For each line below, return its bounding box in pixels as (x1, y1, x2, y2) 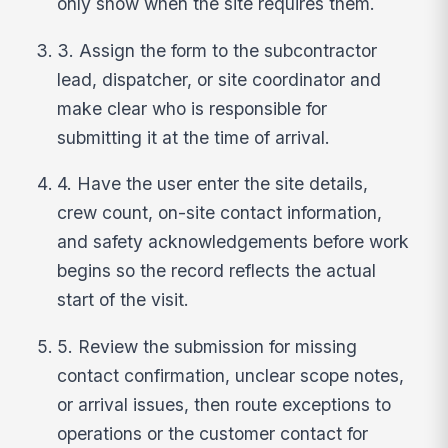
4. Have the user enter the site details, (57, 173, 369, 195)
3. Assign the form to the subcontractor (57, 39, 378, 61)
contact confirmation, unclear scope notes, (57, 364, 405, 386)
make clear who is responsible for (57, 97, 328, 119)
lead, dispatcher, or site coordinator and (57, 68, 382, 90)
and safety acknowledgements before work (57, 231, 410, 253)
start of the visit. (57, 289, 190, 311)
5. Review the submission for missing (57, 335, 358, 357)
